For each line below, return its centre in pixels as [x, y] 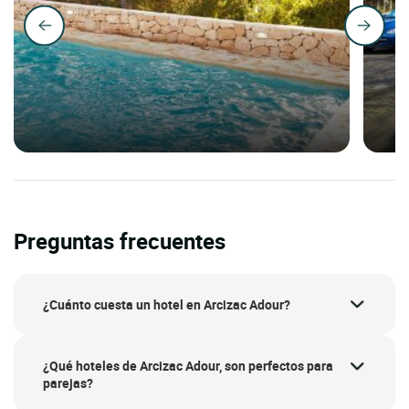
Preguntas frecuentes [120, 241]
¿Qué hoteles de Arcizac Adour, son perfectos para [188, 366]
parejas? [68, 383]
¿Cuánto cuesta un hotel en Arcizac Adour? [167, 304]
